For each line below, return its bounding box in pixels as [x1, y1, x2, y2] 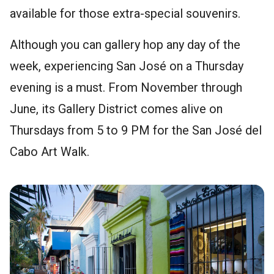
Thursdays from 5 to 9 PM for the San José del [10, 123, 262, 138]
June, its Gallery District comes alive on [10, 102, 223, 117]
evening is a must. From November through [10, 80, 242, 95]
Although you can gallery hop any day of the [10, 37, 240, 53]
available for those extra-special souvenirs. [10, 6, 240, 21]
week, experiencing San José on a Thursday [10, 59, 243, 74]
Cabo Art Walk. [10, 144, 89, 160]
